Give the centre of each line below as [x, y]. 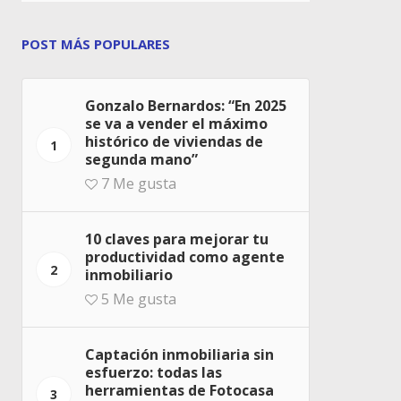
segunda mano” [141, 160]
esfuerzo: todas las [154, 373]
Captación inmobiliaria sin [179, 355]
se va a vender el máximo [176, 124]
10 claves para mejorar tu [177, 239]
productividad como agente [185, 257]
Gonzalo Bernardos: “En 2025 [186, 106]
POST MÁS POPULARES [96, 44]
